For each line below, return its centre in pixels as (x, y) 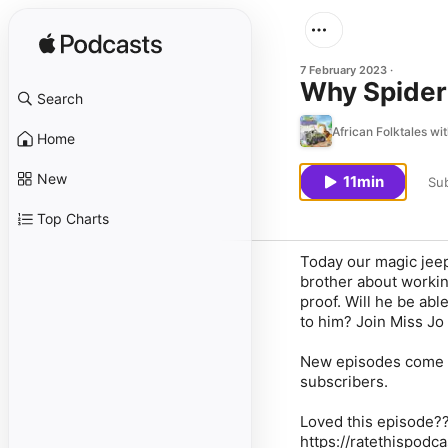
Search (60, 98)
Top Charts (73, 218)
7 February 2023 (343, 70)
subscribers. (344, 381)
